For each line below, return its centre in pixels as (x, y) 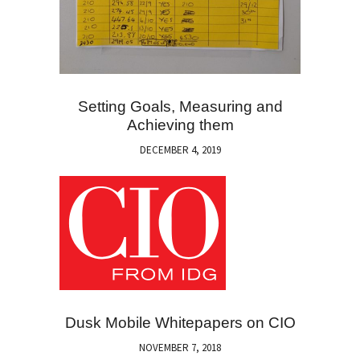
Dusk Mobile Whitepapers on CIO (180, 322)
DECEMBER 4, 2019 (180, 149)
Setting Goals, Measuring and (180, 106)
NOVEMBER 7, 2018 (180, 347)
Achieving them (180, 125)
